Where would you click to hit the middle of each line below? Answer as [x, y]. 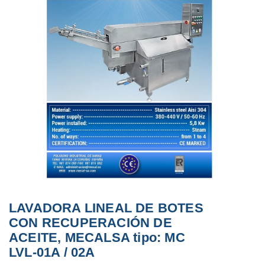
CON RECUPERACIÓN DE [91, 222]
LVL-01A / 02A [52, 252]
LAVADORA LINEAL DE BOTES [106, 208]
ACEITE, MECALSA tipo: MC [97, 237]
